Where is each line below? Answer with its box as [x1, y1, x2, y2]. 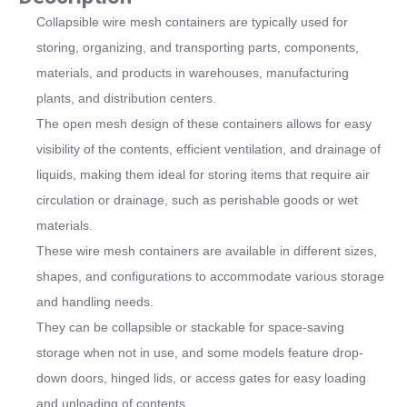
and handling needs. [36, 293, 154, 309]
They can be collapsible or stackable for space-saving [36, 319, 344, 334]
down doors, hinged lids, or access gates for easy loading [36, 370, 366, 385]
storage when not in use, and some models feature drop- [36, 344, 363, 360]
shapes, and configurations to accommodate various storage [36, 268, 384, 283]
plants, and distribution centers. [36, 90, 216, 105]
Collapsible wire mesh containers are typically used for [36, 14, 348, 29]
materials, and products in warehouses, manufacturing [36, 65, 349, 80]
